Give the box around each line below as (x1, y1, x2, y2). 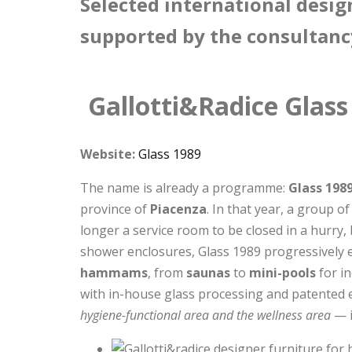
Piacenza (150, 200, 207, 218)
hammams (80, 264, 148, 282)
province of (80, 200, 150, 218)
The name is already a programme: (80, 179, 288, 197)
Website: (80, 145, 135, 163)
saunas (186, 264, 230, 282)
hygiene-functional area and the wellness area (80, 306, 331, 324)
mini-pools (249, 264, 316, 282)
